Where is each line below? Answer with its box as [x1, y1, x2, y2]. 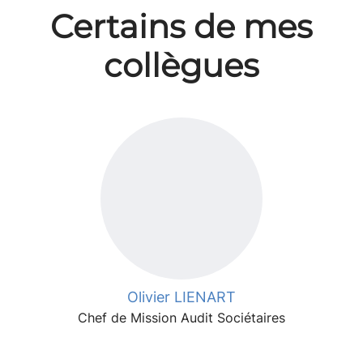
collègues [104, 45, 259, 85]
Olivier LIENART [127, 288, 236, 305]
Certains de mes [50, 6, 313, 46]
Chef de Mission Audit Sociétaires [78, 310, 285, 326]
